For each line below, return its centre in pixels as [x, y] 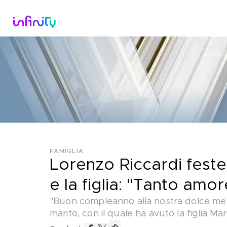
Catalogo [86, 18]
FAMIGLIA [67, 151]
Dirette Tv [142, 18]
